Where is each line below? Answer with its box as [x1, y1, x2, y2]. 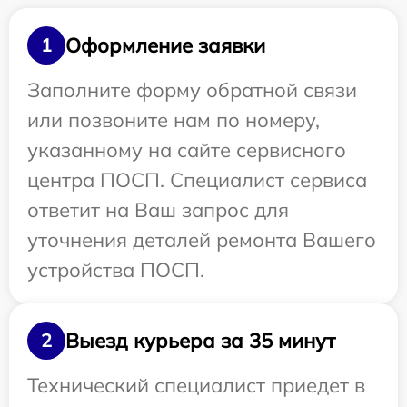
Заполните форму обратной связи [27, 77, 357, 104]
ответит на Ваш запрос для [27, 197, 289, 223]
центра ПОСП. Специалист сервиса [27, 167, 367, 194]
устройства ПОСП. [27, 257, 204, 283]
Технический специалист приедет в [27, 372, 365, 399]
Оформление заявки [65, 32, 265, 58]
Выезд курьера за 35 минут [65, 327, 335, 353]
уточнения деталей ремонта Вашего [27, 227, 376, 253]
